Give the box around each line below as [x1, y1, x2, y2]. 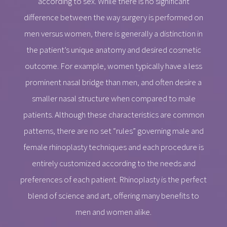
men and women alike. [75, 206, 152, 217]
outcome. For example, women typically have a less [25, 60, 202, 71]
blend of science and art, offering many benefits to [28, 190, 199, 201]
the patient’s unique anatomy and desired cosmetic [26, 44, 201, 55]
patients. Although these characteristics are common [23, 108, 204, 120]
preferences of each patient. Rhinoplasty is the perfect [20, 173, 207, 185]
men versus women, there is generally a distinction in [24, 27, 203, 39]
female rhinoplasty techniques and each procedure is [23, 141, 204, 153]
